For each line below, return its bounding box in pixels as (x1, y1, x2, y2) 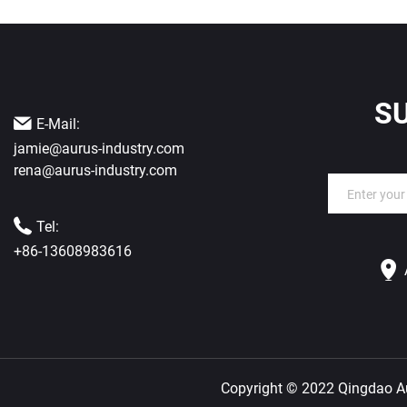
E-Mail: (36, 114, 80, 133)
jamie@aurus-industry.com (14, 138, 184, 157)
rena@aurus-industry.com (14, 160, 177, 179)
